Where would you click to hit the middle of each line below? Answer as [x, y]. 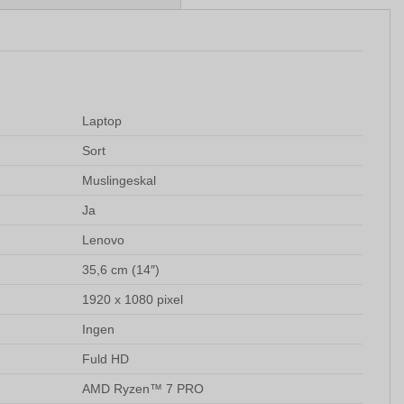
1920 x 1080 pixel [133, 299]
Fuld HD [106, 358]
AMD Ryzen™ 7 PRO [143, 388]
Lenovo [104, 239]
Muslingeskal [119, 180]
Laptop [102, 120]
